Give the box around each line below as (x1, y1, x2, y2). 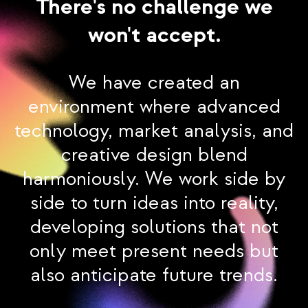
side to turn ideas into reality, (30, 191, 278, 215)
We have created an (68, 71, 240, 95)
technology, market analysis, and (14, 119, 294, 143)
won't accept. (87, 21, 221, 49)
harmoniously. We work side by (23, 167, 285, 191)
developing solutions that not (30, 215, 278, 239)
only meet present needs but (30, 239, 278, 263)
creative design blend (60, 143, 247, 167)
